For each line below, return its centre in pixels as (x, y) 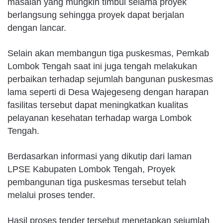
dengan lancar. (51, 28)
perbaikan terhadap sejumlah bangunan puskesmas (110, 79)
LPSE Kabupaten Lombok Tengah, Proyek (91, 169)
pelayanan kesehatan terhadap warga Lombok (100, 118)
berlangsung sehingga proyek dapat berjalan (96, 15)
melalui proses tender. (51, 195)
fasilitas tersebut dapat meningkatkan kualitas (98, 105)
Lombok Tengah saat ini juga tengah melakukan (102, 66)
